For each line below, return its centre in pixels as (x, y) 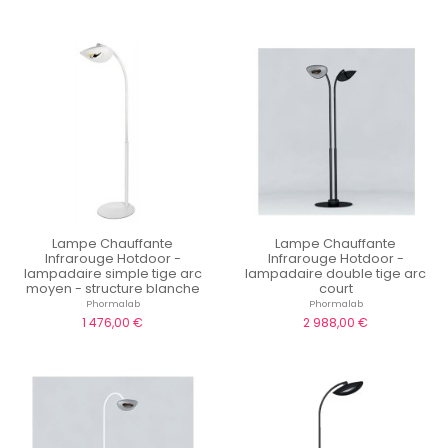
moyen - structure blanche (112, 288)
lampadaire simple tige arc (112, 273)
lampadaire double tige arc (335, 273)
